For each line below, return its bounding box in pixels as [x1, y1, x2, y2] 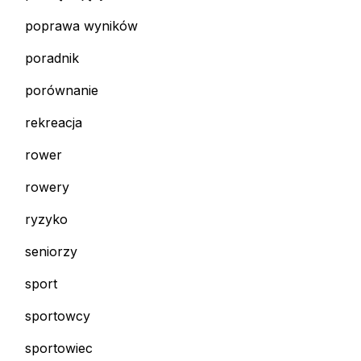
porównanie [25, 82, 98, 99]
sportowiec [25, 340, 93, 357]
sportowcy [25, 308, 90, 325]
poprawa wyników [25, 18, 138, 35]
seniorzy [25, 243, 77, 260]
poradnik [25, 50, 79, 67]
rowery [25, 179, 69, 196]
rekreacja [25, 114, 82, 131]
